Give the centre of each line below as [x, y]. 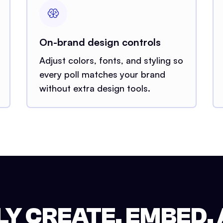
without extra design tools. [95, 88]
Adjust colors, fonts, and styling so [111, 60]
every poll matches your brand [103, 74]
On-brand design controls [100, 42]
